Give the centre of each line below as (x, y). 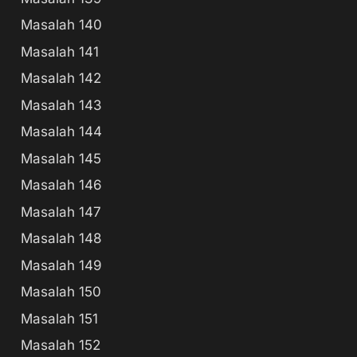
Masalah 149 (61, 265)
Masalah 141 (60, 51)
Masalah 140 (61, 25)
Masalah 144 (61, 131)
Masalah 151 (59, 318)
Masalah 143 (61, 105)
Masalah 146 (61, 185)
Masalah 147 (61, 212)
